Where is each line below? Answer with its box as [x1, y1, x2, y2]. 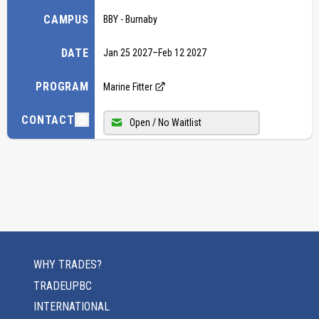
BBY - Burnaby [103, 13, 157, 25]
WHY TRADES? [33, 258, 102, 271]
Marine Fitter [103, 80, 152, 93]
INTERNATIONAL [33, 300, 110, 313]
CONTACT [21, 113, 75, 127]
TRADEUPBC [33, 279, 92, 293]
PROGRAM [36, 79, 89, 93]
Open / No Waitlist [129, 116, 202, 128]
